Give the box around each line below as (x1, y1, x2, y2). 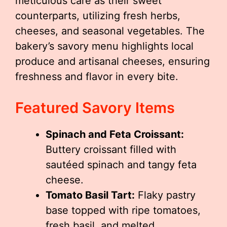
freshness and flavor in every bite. (15, 70, 178, 83)
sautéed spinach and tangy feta (46, 159, 197, 171)
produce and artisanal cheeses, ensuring (15, 55, 210, 67)
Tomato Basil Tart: (46, 189, 135, 201)
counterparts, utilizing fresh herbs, (15, 10, 180, 22)
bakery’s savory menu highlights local (15, 40, 194, 52)
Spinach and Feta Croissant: (46, 128, 184, 140)
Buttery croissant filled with (46, 143, 176, 156)
